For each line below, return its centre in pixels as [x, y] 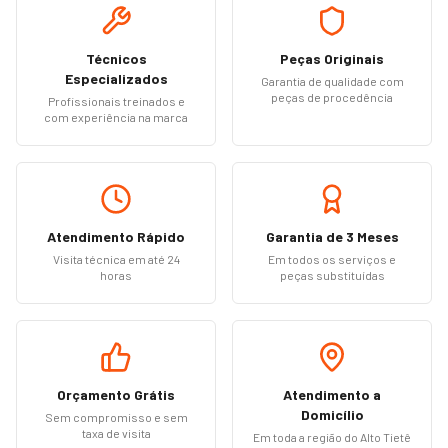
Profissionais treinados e [116, 101]
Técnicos [116, 58]
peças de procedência [332, 97]
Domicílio [332, 414]
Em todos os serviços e [332, 259]
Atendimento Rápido [116, 236]
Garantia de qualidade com [332, 81]
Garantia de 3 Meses [332, 236]
